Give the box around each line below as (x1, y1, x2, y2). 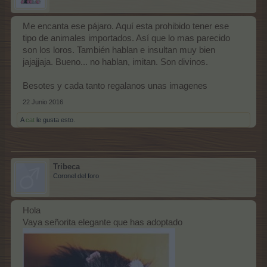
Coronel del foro (53, 172, 99, 179)
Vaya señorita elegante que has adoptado (23, 217, 182, 227)
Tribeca (53, 162, 80, 171)
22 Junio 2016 (23, 98, 63, 105)
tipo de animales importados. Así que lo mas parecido (23, 33, 230, 43)
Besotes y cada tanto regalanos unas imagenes (23, 80, 207, 91)
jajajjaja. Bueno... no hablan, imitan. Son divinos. (23, 57, 208, 67)
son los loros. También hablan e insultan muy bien (23, 45, 215, 55)
